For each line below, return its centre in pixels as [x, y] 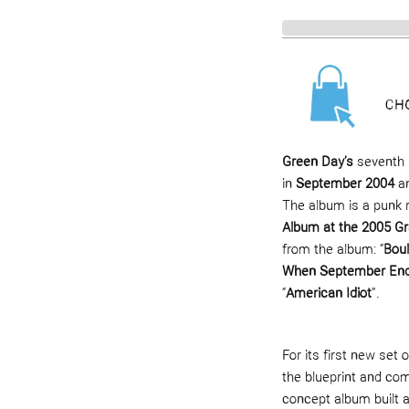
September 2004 [345, 185]
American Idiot [328, 295]
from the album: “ [332, 251]
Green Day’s [317, 163]
